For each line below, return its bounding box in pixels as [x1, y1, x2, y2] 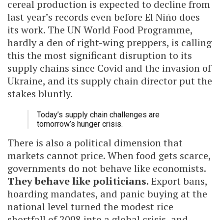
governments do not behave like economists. [7, 162, 206, 175]
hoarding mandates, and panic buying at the [7, 187, 207, 201]
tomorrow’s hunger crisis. [37, 119, 123, 129]
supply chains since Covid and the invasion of [7, 61, 211, 75]
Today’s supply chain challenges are [37, 110, 160, 120]
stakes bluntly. [7, 87, 73, 101]
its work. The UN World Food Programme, [7, 23, 192, 37]
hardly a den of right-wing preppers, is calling [7, 36, 212, 50]
